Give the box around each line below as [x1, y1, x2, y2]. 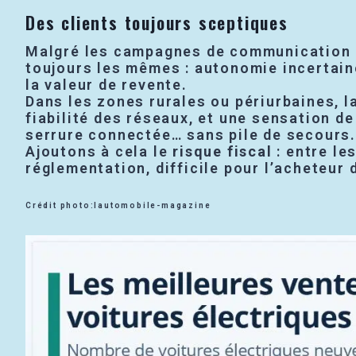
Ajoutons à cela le [25, 142, 173, 160]
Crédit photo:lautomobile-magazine [25, 200, 211, 210]
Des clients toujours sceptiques [25, 9, 288, 35]
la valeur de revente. [25, 75, 188, 93]
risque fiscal [172, 142, 273, 160]
